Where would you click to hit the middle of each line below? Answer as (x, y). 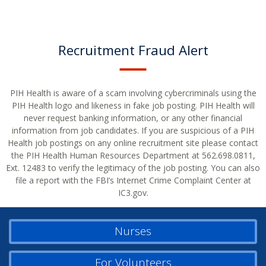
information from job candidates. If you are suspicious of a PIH (133, 130)
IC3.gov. (133, 192)
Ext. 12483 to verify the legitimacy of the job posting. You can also (133, 167)
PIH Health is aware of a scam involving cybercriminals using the (133, 93)
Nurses (133, 231)
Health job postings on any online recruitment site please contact (133, 142)
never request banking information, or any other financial (133, 118)
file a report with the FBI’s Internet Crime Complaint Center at (133, 180)
